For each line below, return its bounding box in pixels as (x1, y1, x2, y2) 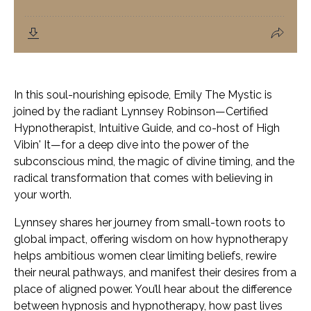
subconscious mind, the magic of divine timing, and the (14, 155, 294, 168)
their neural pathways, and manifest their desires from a (14, 266, 296, 279)
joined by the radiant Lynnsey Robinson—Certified (14, 105, 268, 118)
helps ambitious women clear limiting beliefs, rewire (14, 249, 276, 262)
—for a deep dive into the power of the (51, 138, 249, 151)
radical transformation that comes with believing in (14, 171, 273, 185)
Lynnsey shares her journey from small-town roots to (14, 216, 285, 229)
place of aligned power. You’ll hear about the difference (14, 283, 292, 296)
